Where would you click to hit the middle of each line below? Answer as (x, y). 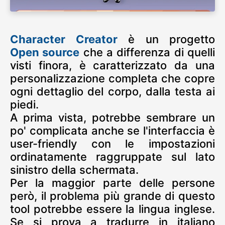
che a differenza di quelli (147, 52)
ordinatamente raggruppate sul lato (113, 156)
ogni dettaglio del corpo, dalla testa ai (113, 91)
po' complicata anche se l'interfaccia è (113, 130)
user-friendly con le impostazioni (113, 143)
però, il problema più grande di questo (113, 196)
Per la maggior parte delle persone (113, 183)
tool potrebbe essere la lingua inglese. (113, 209)
